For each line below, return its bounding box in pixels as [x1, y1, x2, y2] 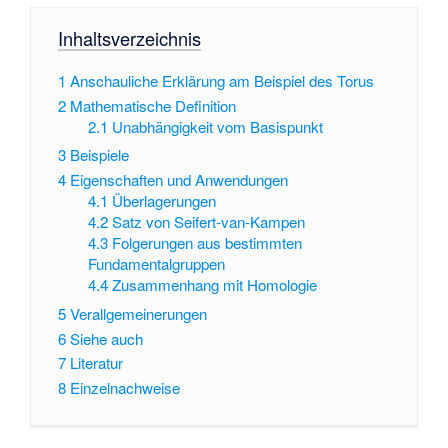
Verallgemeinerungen [69, 302, 207, 324]
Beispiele [69, 144, 129, 166]
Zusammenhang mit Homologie [112, 274, 318, 296]
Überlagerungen [112, 190, 217, 212]
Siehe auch [69, 327, 143, 349]
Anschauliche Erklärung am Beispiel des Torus [69, 70, 374, 91]
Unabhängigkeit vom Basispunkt [112, 115, 324, 137]
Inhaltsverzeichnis [57, 24, 201, 51]
